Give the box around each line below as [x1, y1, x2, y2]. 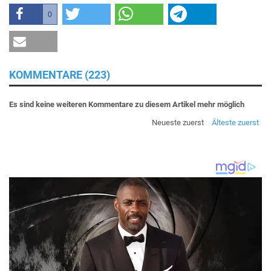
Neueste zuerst [152, 117, 204, 127]
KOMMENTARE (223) [9, 68, 110, 81]
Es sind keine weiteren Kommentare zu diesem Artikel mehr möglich [9, 99, 244, 109]
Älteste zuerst [212, 117, 259, 127]
